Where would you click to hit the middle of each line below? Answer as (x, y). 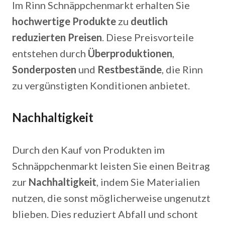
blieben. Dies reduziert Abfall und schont (105, 214)
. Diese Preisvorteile (148, 37)
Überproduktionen (130, 53)
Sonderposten (44, 69)
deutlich (149, 21)
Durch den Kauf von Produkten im (88, 150)
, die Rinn (182, 69)
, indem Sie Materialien (148, 182)
